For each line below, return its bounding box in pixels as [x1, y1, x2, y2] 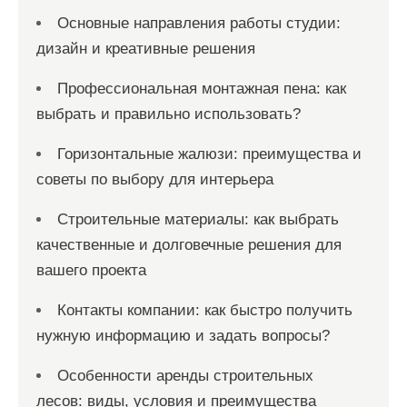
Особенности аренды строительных [57, 367, 313, 385]
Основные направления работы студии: [57, 15, 341, 33]
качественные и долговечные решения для [36, 236, 342, 254]
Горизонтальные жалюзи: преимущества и [57, 145, 362, 164]
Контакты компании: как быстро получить [57, 302, 352, 320]
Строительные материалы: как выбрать [57, 211, 339, 229]
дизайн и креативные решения [36, 40, 255, 58]
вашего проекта [36, 262, 146, 280]
